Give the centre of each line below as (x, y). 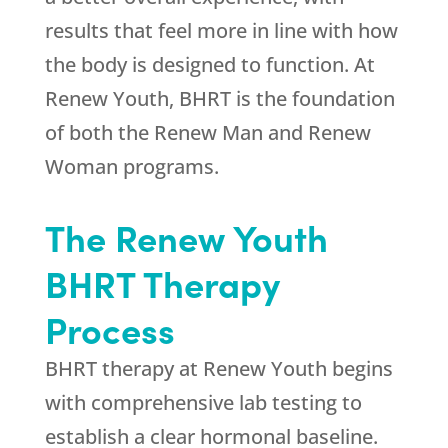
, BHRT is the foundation (281, 99)
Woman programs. (131, 167)
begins (359, 369)
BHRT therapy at (123, 369)
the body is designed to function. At (209, 65)
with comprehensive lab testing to (203, 403)
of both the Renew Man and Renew (207, 133)
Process (109, 329)
